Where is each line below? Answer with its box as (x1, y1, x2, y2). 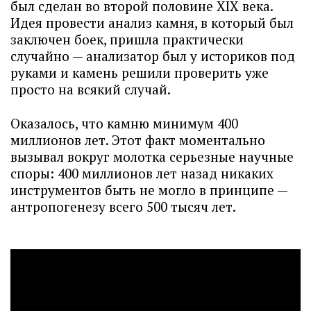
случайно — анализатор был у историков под (10, 47, 295, 65)
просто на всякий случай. (10, 81, 174, 98)
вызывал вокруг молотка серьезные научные (10, 148, 294, 165)
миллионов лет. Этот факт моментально (10, 131, 265, 149)
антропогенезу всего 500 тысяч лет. (10, 198, 239, 215)
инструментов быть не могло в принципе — (10, 181, 287, 199)
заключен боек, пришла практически (10, 31, 244, 48)
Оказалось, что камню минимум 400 (10, 115, 238, 132)
